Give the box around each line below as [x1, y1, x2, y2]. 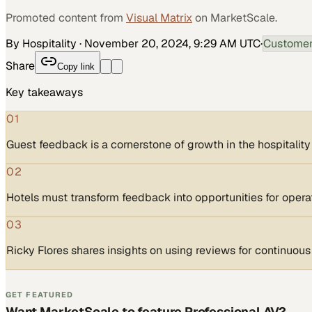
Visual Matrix [126, 10, 192, 25]
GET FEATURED [6, 289, 74, 299]
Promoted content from [6, 10, 123, 25]
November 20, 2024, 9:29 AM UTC [84, 36, 260, 51]
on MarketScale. [195, 10, 277, 25]
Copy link [57, 61, 95, 72]
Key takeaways [6, 84, 83, 100]
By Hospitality [6, 36, 77, 51]
